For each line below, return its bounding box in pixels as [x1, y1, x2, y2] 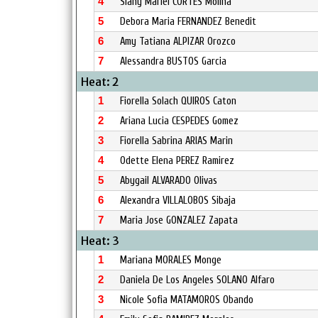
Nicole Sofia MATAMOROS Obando [120, 294, 253, 306]
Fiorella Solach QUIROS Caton [120, 95, 236, 107]
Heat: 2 [81, 75, 119, 89]
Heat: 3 [81, 234, 119, 248]
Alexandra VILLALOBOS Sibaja [120, 194, 236, 207]
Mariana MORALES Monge [120, 254, 221, 266]
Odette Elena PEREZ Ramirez [120, 155, 234, 167]
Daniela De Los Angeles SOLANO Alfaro [120, 274, 275, 286]
